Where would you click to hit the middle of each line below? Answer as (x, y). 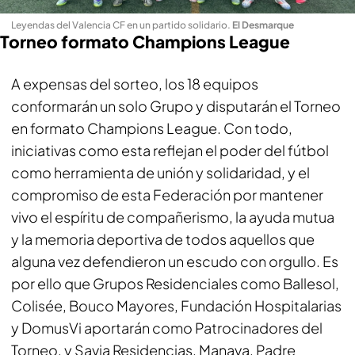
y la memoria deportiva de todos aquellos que (163, 239)
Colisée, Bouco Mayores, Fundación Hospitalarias (176, 305)
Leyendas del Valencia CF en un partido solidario (119, 25)
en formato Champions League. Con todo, (152, 128)
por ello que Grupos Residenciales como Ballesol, (175, 283)
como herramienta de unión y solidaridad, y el (160, 172)
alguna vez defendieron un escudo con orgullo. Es (175, 261)
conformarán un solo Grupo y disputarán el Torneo (176, 105)
